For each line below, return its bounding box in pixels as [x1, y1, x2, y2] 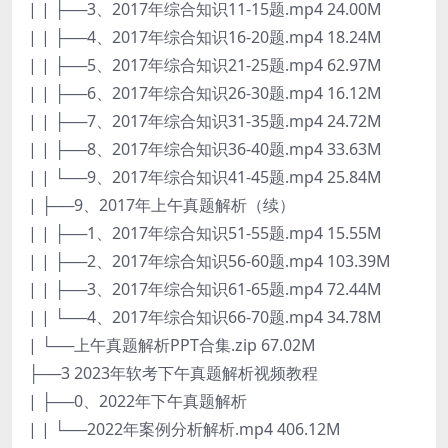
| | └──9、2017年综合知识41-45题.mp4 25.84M [28, 165, 382, 188]
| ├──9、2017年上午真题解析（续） [28, 193, 295, 216]
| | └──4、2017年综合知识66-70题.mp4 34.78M [28, 305, 382, 328]
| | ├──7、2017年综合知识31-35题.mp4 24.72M [28, 109, 382, 132]
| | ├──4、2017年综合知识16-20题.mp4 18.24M [28, 25, 382, 48]
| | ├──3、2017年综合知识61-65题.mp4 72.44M [28, 277, 382, 300]
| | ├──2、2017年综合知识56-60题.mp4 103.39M [28, 249, 391, 272]
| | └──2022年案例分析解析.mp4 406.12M [28, 417, 341, 440]
